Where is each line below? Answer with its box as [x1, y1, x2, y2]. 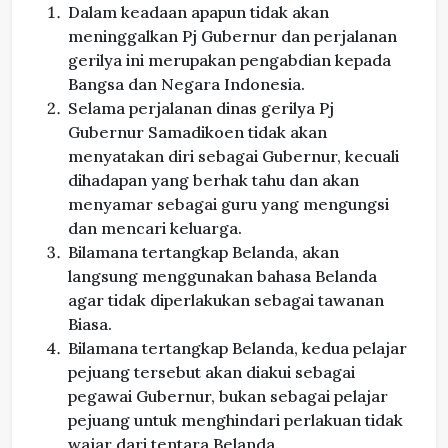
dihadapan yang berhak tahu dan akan [68, 170, 359, 191]
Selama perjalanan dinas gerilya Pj [68, 98, 334, 119]
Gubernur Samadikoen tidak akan [68, 122, 327, 143]
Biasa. [68, 314, 112, 335]
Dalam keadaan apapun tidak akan [68, 2, 329, 23]
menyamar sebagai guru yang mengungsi [68, 194, 389, 215]
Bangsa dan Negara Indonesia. [68, 74, 305, 95]
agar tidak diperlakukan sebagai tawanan [68, 290, 384, 311]
